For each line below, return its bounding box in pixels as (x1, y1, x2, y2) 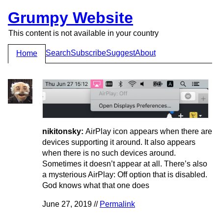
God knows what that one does (42, 181, 149, 190)
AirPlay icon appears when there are (85, 127, 212, 136)
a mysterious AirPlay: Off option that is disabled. (42, 170, 207, 179)
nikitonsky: (42, 127, 85, 136)
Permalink (100, 199, 135, 208)
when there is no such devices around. (42, 148, 176, 157)
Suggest (106, 49, 135, 57)
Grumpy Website (8, 9, 133, 27)
